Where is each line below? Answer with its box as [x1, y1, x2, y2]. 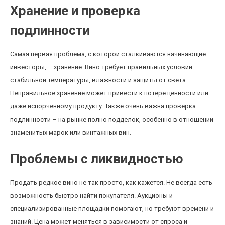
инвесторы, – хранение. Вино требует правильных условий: [10, 63, 194, 71]
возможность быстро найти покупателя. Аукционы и [10, 192, 173, 199]
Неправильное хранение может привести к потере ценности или [10, 89, 208, 97]
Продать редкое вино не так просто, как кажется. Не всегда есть [10, 179, 212, 186]
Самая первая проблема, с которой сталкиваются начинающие [10, 50, 206, 58]
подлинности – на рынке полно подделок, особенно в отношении [10, 116, 213, 123]
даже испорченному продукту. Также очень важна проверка [10, 102, 196, 110]
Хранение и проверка [10, 3, 140, 18]
